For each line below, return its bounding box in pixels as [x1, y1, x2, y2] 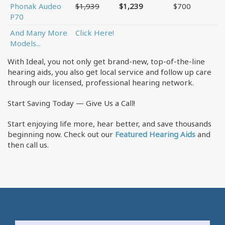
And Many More [10, 28, 67, 38]
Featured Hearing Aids [115, 129, 195, 139]
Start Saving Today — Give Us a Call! [8, 98, 135, 108]
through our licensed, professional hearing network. [8, 77, 194, 87]
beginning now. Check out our [8, 129, 115, 139]
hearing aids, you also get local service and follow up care [8, 67, 211, 77]
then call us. [8, 140, 49, 150]
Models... [10, 38, 41, 48]
